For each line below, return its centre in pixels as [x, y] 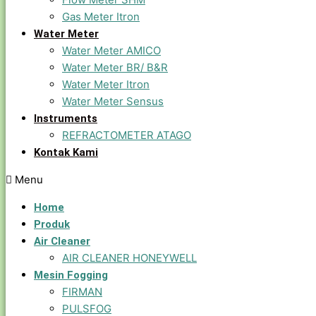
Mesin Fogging [71, 275]
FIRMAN [82, 292]
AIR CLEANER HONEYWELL [129, 258]
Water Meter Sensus [113, 101]
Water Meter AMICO [111, 50]
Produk [52, 224]
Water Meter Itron [106, 84]
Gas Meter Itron [101, 17]
